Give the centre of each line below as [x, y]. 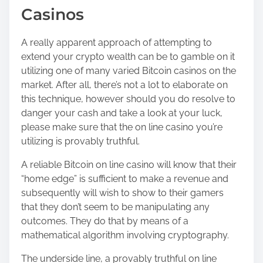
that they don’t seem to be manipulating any [115, 207]
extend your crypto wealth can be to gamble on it [128, 56]
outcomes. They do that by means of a [105, 221]
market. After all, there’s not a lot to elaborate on [124, 85]
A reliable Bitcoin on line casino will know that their [129, 164]
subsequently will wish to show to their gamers [122, 193]
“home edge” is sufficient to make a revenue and [125, 178]
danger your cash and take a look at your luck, [122, 113]
